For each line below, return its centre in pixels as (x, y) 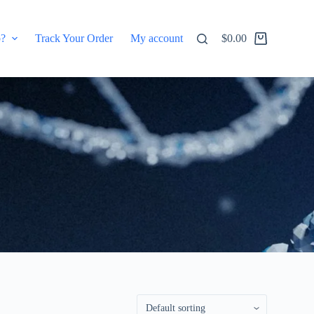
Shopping (242, 43)
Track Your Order (74, 38)
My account (156, 38)
